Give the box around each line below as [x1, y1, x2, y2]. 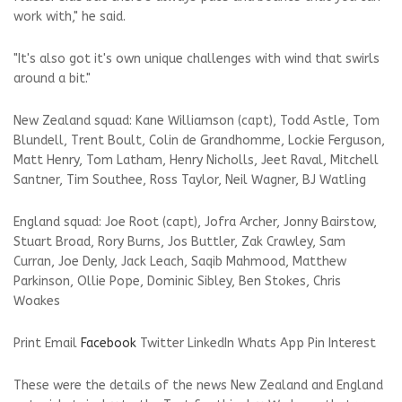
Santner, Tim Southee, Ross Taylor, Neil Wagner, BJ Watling [13, 172, 366, 188]
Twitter [140, 336, 184, 352]
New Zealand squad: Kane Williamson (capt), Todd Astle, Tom [13, 113, 380, 129]
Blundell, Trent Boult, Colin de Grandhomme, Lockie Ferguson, [13, 133, 385, 149]
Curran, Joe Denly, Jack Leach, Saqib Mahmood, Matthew [13, 254, 346, 270]
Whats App [238, 336, 304, 352]
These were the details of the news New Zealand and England [13, 378, 383, 394]
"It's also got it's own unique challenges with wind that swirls [13, 51, 380, 67]
